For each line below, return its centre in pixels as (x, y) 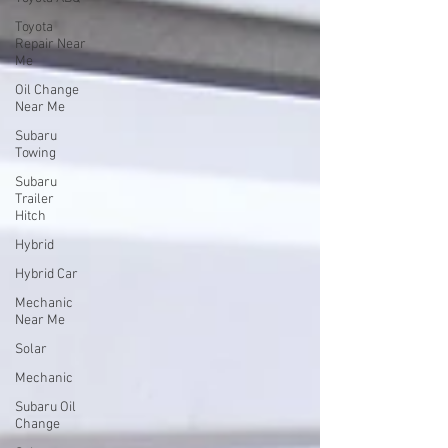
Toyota (34, 27)
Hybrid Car (46, 274)
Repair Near (50, 44)
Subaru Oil (45, 407)
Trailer (34, 199)
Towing (35, 153)
